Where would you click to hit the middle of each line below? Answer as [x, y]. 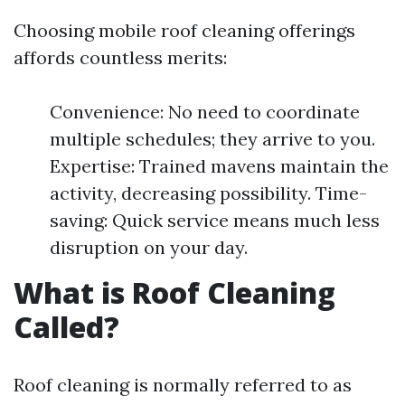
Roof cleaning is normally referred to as [183, 385]
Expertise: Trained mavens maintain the [219, 166]
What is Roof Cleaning [174, 292]
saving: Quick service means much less [215, 220]
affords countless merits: [120, 57]
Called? [66, 327]
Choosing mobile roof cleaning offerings [184, 30]
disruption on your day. [149, 247]
